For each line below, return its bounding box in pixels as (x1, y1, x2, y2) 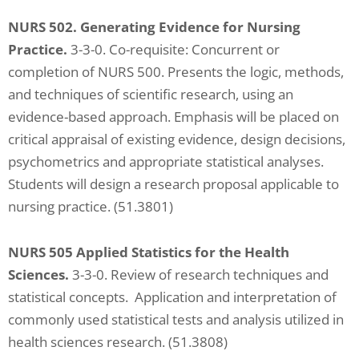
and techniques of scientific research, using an (8, 84, 293, 103)
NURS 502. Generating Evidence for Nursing (8, 17, 301, 36)
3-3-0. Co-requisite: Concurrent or (67, 39, 280, 58)
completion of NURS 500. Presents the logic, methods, (8, 62, 344, 81)
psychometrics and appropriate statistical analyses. (8, 151, 324, 171)
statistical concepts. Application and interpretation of (8, 288, 337, 307)
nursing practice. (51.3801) (8, 196, 173, 216)
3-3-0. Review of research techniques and (69, 265, 329, 284)
